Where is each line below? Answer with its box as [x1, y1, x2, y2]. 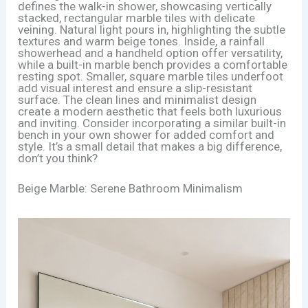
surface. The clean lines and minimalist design [18, 92, 257, 107]
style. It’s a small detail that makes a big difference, [18, 139, 283, 153]
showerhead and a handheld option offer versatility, [18, 45, 283, 60]
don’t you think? [18, 151, 98, 165]
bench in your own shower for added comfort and [18, 127, 275, 142]
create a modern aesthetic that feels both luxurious [18, 104, 283, 118]
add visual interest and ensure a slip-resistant [18, 80, 253, 95]
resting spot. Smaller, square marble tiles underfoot [18, 69, 284, 83]
